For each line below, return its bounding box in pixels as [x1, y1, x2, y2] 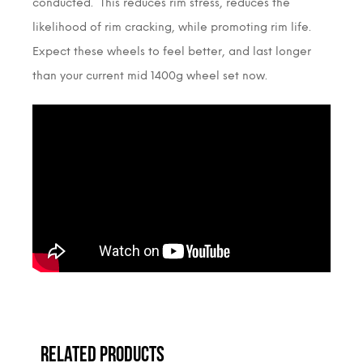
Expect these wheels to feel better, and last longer [32, 44, 311, 58]
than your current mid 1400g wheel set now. [32, 68, 267, 83]
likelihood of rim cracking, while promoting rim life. [32, 19, 314, 34]
